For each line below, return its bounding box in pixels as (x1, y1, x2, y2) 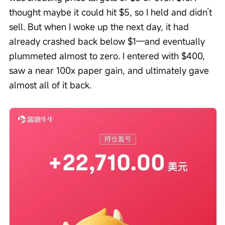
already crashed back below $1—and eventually (9, 35, 207, 47)
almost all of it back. (9, 78, 91, 91)
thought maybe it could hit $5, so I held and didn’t (9, 6, 214, 18)
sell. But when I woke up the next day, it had (9, 20, 191, 33)
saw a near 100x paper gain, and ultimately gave (9, 64, 211, 76)
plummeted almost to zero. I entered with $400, (9, 49, 207, 62)
